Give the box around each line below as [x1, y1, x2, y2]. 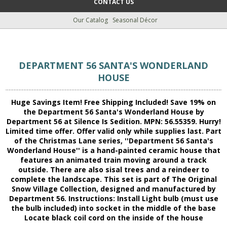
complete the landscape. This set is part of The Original [10, 174, 217, 184]
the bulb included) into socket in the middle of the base [11, 203, 216, 213]
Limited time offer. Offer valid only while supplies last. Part [6, 126, 221, 136]
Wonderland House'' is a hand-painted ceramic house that [7, 145, 220, 156]
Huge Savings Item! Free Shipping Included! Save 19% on [11, 97, 216, 107]
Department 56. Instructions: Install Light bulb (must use [9, 194, 218, 204]
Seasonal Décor [112, 16, 158, 24]
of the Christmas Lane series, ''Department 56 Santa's [14, 136, 213, 146]
